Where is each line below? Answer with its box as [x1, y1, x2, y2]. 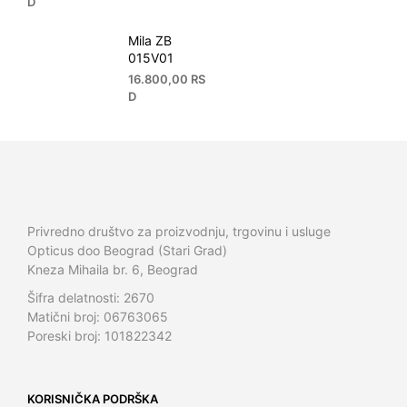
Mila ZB [127, 32, 172, 48]
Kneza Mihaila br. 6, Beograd [27, 261, 198, 277]
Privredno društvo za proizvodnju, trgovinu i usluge [27, 223, 331, 239]
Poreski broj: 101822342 [27, 327, 172, 343]
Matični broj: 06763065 [27, 308, 168, 324]
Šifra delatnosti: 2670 [27, 289, 154, 305]
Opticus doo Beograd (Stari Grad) [27, 242, 227, 258]
